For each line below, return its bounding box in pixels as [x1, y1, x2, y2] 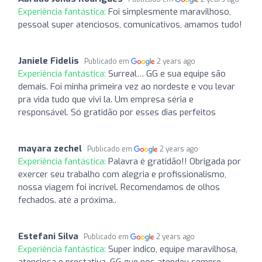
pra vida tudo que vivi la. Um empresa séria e [18, 93, 194, 105]
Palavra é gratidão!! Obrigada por [108, 155, 241, 167]
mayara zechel [18, 142, 82, 154]
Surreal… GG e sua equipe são [108, 67, 226, 80]
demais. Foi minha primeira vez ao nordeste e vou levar [18, 80, 235, 92]
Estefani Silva [18, 230, 78, 242]
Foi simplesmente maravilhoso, [108, 5, 231, 18]
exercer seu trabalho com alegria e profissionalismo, [18, 168, 226, 180]
